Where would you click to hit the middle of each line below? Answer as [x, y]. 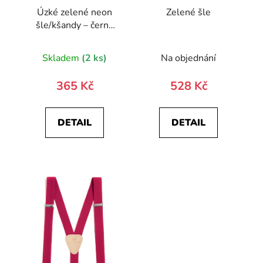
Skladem [62, 58]
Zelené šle [188, 12]
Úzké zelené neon [75, 12]
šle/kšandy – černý [75, 25]
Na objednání [188, 58]
